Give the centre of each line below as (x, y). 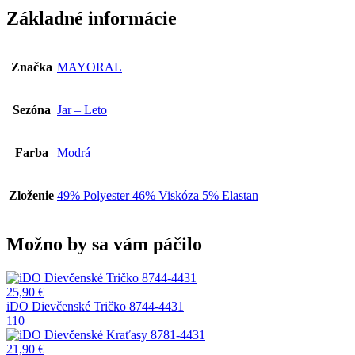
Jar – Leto (82, 109)
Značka (31, 67)
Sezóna (31, 109)
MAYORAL (90, 67)
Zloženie (31, 195)
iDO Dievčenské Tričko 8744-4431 (95, 306)
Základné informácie (92, 18)
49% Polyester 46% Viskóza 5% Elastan (158, 195)
